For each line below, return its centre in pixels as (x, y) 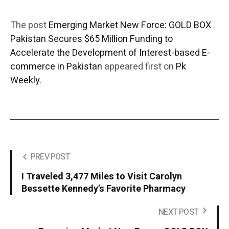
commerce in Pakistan (56, 66)
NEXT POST (178, 212)
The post (29, 25)
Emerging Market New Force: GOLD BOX (130, 25)
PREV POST (50, 157)
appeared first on (139, 66)
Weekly (25, 80)
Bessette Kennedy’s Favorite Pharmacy (104, 189)
